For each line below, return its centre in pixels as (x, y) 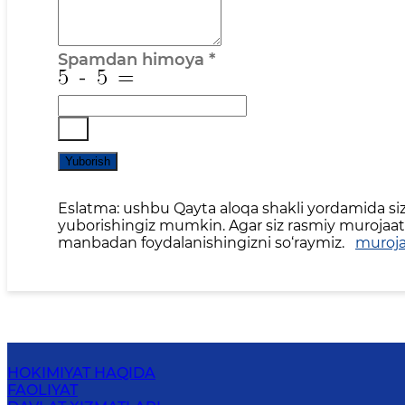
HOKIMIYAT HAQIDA (81, 373)
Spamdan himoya (131, 60)
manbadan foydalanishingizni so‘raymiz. (203, 243)
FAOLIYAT (42, 391)
